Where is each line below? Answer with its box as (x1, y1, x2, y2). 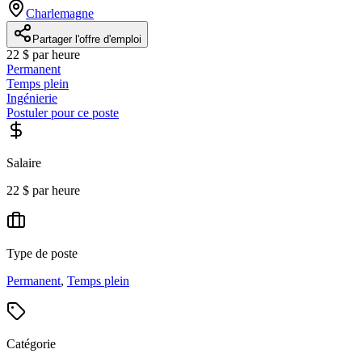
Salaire (6, 155, 41, 170)
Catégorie (6, 336, 56, 351)
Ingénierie (6, 90, 57, 105)
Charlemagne (26, 6, 94, 20)
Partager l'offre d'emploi (32, 32, 141, 45)
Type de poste (6, 246, 78, 260)
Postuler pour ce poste (6, 105, 119, 120)
